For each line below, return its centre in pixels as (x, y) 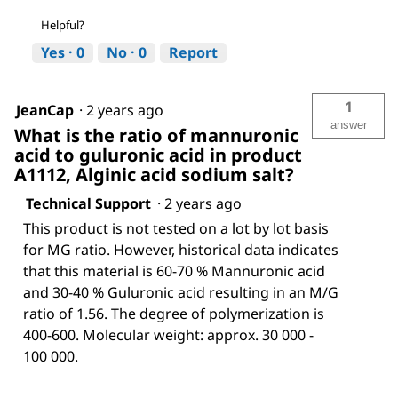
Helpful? (63, 24)
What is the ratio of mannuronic (156, 135)
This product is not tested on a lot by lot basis (176, 228)
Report (193, 52)
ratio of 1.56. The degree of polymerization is (174, 313)
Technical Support (88, 203)
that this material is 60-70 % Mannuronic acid (174, 271)
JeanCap (45, 110)
